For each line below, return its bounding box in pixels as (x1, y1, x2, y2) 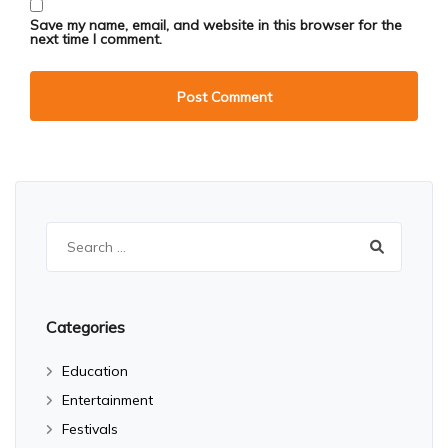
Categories (46, 316, 125, 337)
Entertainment (62, 390, 153, 409)
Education (62, 361, 128, 380)
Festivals (62, 419, 118, 438)
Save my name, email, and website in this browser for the (30, 15, 402, 34)
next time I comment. (30, 29, 162, 48)
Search (45, 223, 91, 242)
